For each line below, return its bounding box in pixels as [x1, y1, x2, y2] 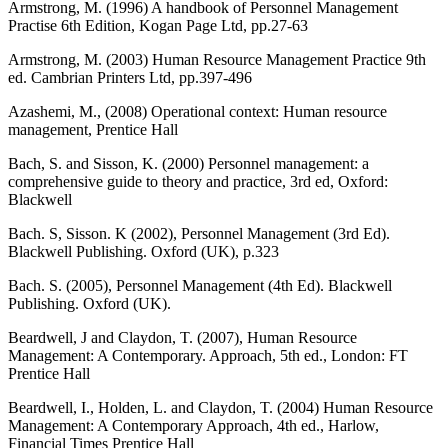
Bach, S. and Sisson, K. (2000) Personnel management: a [8, 154, 369, 172]
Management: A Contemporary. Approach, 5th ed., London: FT [8, 346, 408, 364]
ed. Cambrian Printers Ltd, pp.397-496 [8, 68, 252, 86]
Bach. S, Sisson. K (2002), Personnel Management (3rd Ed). [8, 224, 390, 242]
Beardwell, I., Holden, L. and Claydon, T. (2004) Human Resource [8, 398, 433, 416]
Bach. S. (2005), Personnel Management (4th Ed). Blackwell [8, 276, 392, 294]
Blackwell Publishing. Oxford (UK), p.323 [8, 242, 279, 260]
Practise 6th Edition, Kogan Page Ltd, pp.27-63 [8, 16, 308, 34]
